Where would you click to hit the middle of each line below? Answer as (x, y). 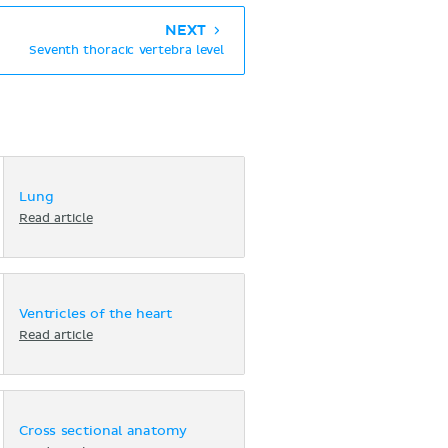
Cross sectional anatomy (103, 431)
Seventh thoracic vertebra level (126, 51)
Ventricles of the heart (96, 314)
